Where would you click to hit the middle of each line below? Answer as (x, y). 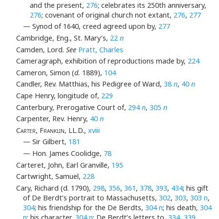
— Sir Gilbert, (46, 142)
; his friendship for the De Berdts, (90, 207)
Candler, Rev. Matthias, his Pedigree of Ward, (90, 84)
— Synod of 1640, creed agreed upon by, (91, 26)
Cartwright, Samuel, (49, 176)
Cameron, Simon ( (45, 72)
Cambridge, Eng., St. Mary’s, (63, 38)
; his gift (195, 188)
